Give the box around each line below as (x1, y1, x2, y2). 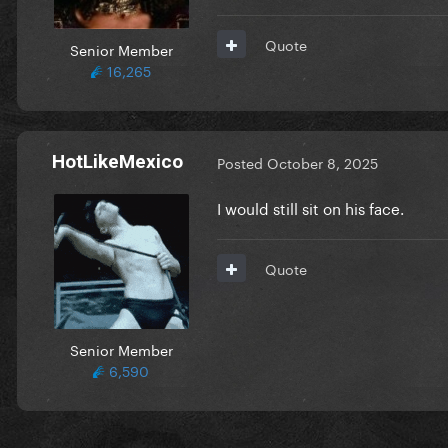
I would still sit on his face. (217, 194, 408, 219)
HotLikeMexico (51, 149, 183, 173)
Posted (217, 151, 267, 174)
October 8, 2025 (267, 151, 378, 174)
